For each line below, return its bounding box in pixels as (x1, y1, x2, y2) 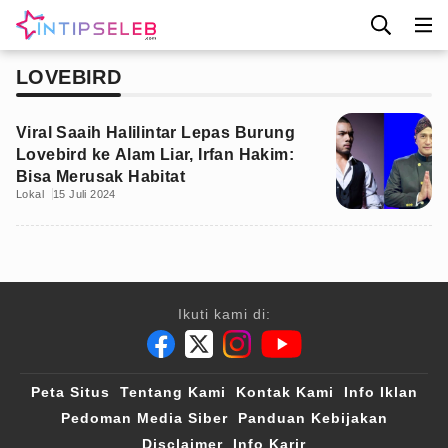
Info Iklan (343, 384, 418, 400)
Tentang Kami (119, 384, 226, 400)
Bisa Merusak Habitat (16, 168, 185, 185)
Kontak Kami (235, 384, 334, 400)
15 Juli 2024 (53, 188, 116, 200)
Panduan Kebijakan (237, 410, 388, 426)
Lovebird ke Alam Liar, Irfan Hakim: (16, 146, 294, 163)
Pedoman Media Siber (60, 410, 228, 426)
